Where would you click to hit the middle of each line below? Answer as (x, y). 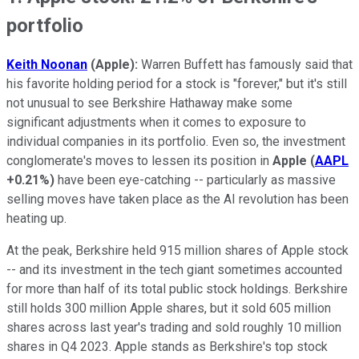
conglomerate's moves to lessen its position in (139, 161)
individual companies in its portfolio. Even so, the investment (176, 142)
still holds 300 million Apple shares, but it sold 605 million (169, 309)
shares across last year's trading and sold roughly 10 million (174, 328)
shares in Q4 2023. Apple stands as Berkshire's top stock (167, 347)
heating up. (36, 219)
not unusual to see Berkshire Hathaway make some (149, 103)
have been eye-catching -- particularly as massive (195, 180)
